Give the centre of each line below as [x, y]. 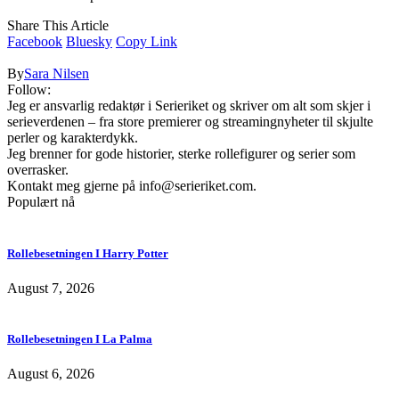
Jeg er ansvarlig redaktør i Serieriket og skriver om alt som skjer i [189, 106]
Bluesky [89, 42]
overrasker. [38, 170]
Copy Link [147, 42]
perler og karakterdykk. [73, 138]
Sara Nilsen [57, 74]
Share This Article [58, 26]
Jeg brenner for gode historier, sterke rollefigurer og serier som [181, 154]
